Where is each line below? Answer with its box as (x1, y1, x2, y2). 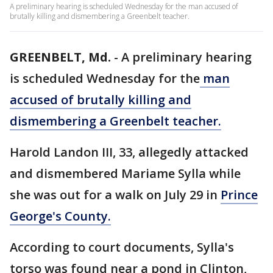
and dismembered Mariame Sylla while (10, 165, 241, 182)
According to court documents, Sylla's (10, 239, 234, 255)
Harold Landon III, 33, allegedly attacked (10, 144, 249, 160)
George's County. (10, 208, 111, 224)
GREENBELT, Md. (10, 49, 111, 65)
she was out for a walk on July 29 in (10, 186, 221, 203)
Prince (221, 186, 258, 203)
